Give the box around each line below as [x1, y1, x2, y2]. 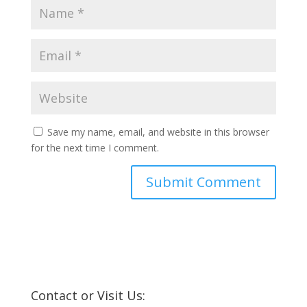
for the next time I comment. [30, 140, 159, 154]
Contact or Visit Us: [30, 286, 145, 304]
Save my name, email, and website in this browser [47, 125, 269, 138]
